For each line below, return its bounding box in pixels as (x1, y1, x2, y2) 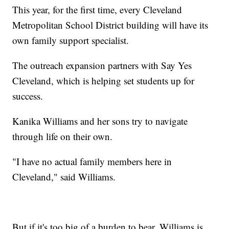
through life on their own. (12, 129, 113, 143)
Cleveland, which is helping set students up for (12, 74, 195, 87)
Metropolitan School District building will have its (12, 18, 209, 31)
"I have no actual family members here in (12, 154, 172, 168)
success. (12, 89, 43, 102)
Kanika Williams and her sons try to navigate (12, 114, 188, 127)
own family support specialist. (12, 33, 145, 47)
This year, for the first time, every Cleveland (12, 3, 182, 16)
